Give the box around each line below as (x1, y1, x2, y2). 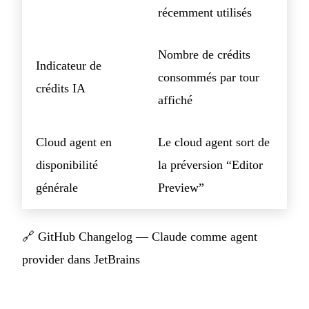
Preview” (158, 180, 204, 195)
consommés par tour (158, 70, 259, 84)
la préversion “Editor (158, 157, 263, 172)
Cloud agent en (36, 134, 112, 149)
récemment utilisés (158, 5, 252, 19)
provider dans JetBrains (22, 252, 140, 266)
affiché (158, 92, 192, 107)
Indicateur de (36, 58, 101, 72)
